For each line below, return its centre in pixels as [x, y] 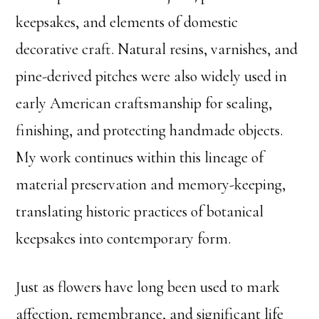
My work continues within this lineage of [140, 157]
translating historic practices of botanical [140, 211]
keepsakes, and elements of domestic [127, 22]
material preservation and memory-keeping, [151, 184]
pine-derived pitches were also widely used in [152, 76]
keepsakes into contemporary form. [124, 239]
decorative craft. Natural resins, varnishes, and [157, 49]
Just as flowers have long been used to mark [148, 287]
